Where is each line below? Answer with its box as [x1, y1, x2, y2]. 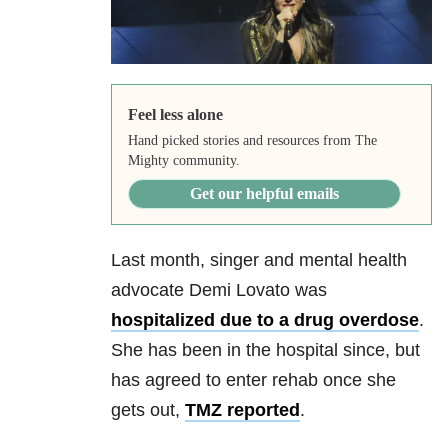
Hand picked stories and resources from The [127, 133, 377, 149]
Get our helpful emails [189, 185, 339, 203]
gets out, [111, 400, 185, 421]
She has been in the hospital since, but [111, 340, 420, 361]
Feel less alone [127, 106, 223, 124]
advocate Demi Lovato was [111, 280, 327, 301]
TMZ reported [185, 400, 300, 421]
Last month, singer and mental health [111, 250, 407, 271]
